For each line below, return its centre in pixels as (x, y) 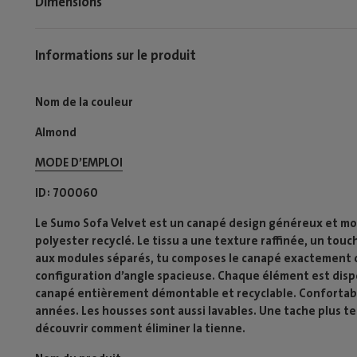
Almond (56, 132)
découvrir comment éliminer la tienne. (140, 328)
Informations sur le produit (116, 55)
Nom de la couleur (84, 102)
